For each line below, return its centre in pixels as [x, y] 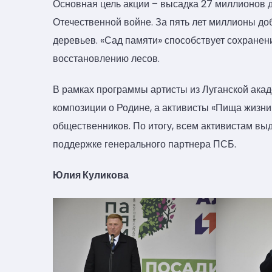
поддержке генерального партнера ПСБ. [144, 144]
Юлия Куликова [91, 175]
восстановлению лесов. [106, 58]
